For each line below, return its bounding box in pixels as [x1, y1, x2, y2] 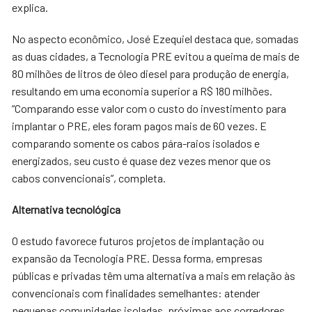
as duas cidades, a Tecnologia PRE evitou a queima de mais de [12, 49, 300, 63]
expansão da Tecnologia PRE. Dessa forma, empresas [12, 251, 263, 265]
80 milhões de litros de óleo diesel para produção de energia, [12, 67, 290, 80]
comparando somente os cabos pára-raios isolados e [12, 136, 260, 150]
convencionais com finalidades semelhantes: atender [12, 286, 260, 299]
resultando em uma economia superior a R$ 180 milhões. [12, 84, 273, 97]
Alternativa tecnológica [12, 203, 121, 216]
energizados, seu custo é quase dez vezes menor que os [12, 154, 272, 167]
